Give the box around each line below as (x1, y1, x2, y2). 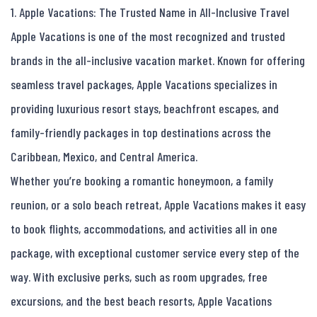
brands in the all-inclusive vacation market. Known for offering (11, 52, 305, 69)
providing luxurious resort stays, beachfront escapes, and (11, 100, 279, 117)
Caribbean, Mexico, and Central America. (11, 149, 197, 165)
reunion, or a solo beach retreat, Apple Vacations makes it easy (11, 197, 306, 213)
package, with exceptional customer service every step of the (11, 245, 299, 261)
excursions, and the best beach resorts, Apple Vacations (11, 293, 272, 309)
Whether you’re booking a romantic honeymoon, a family (11, 173, 273, 189)
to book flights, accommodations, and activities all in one (11, 221, 277, 237)
